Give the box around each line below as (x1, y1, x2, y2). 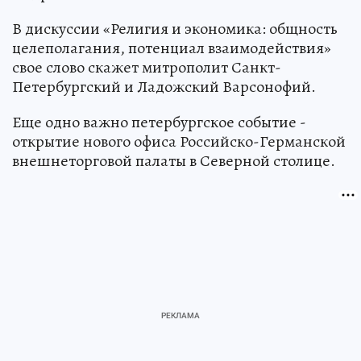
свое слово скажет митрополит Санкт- (12, 56, 281, 78)
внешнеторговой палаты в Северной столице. (12, 149, 335, 172)
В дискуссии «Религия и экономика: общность (12, 17, 338, 39)
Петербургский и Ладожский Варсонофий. (12, 75, 316, 98)
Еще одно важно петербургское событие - (12, 110, 306, 133)
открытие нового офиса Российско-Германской (12, 130, 346, 152)
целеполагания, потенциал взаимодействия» (12, 36, 331, 59)
